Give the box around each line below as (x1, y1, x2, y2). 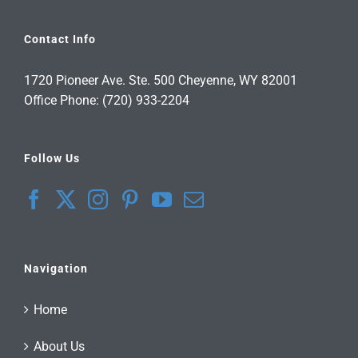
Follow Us (24, 152, 80, 165)
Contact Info (24, 33, 96, 46)
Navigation (24, 262, 88, 276)
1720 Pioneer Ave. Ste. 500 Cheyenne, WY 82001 (24, 73, 297, 89)
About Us (34, 339, 85, 355)
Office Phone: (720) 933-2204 (24, 93, 189, 109)
